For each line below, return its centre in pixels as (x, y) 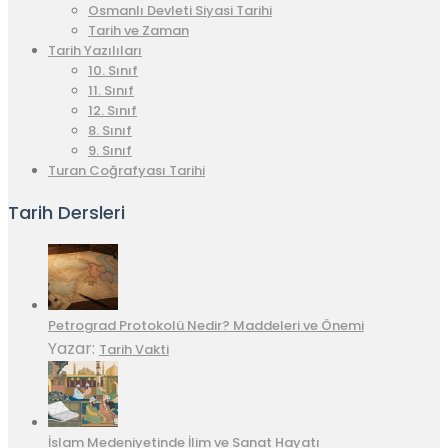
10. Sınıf (113, 71)
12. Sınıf (112, 111)
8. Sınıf (110, 131)
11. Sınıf (111, 91)
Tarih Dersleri (66, 213)
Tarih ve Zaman (138, 31)
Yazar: (73, 349)
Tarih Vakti (134, 350)
